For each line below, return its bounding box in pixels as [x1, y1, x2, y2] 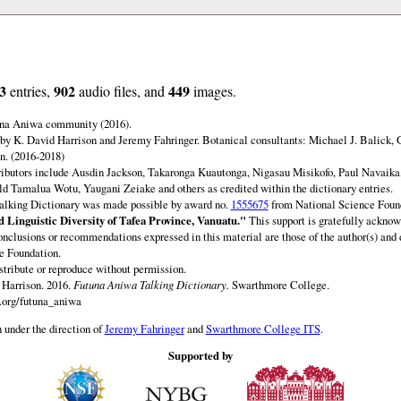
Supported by [168, 347, 233, 364]
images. [189, 81, 236, 100]
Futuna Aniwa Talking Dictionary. [73, 276, 229, 292]
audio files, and [74, 81, 168, 100]
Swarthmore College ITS [205, 320, 320, 337]
